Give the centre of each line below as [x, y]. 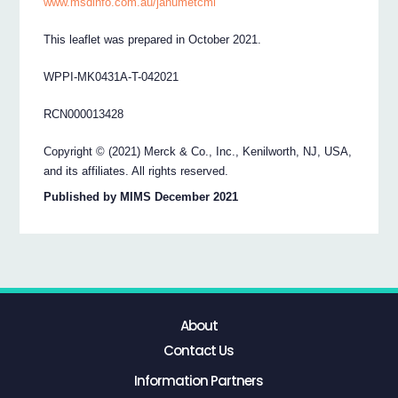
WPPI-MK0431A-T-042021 [111, 77]
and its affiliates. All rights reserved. [136, 171]
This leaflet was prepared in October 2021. [153, 40]
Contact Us [199, 350]
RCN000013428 [84, 115]
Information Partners [199, 381]
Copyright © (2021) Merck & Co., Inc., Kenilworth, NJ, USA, [198, 152]
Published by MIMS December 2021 [141, 196]
